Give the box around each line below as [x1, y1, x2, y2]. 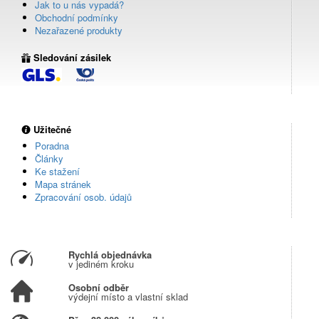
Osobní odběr [68, 281, 129, 295]
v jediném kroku [68, 257, 134, 271]
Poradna [35, 139, 69, 153]
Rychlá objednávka [68, 248, 152, 262]
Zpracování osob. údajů [35, 190, 132, 204]
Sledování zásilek [31, 50, 111, 64]
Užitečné [31, 122, 71, 137]
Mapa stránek [35, 177, 91, 192]
